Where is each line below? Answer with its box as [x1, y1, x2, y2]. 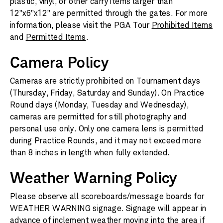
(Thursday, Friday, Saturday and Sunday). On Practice [10, 88, 205, 98]
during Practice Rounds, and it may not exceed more [10, 136, 201, 145]
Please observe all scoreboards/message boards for [10, 192, 205, 201]
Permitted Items [25, 32, 86, 42]
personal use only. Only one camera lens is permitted [10, 124, 204, 133]
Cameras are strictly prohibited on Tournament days [10, 76, 200, 86]
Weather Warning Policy [10, 169, 177, 187]
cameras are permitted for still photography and [10, 112, 187, 121]
